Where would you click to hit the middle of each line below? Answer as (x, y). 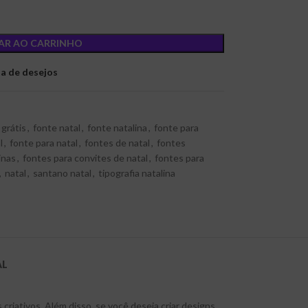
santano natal (62, 173)
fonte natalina (117, 128)
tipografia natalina (136, 173)
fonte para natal (43, 143)
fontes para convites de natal (85, 158)
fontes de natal (117, 143)
